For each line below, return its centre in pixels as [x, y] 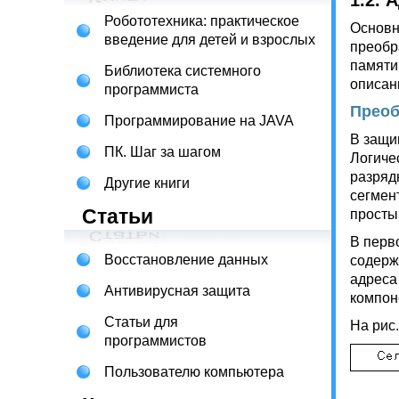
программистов [155, 341]
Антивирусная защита [177, 291]
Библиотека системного [183, 71]
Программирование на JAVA [199, 121]
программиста [151, 90]
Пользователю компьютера [194, 372]
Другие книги [147, 183]
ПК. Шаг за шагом [163, 152]
